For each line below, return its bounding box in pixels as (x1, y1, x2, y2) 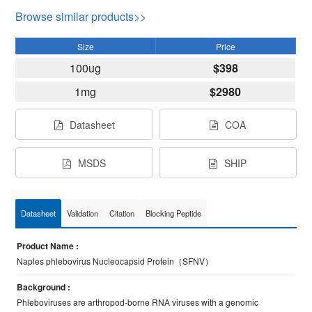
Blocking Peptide (146, 208, 202, 219)
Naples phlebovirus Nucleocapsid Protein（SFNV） (17, 255, 214, 267)
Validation (67, 208, 99, 219)
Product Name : (17, 240, 79, 252)
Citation (109, 208, 135, 219)
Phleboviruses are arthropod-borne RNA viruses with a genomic (17, 296, 259, 308)
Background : (17, 281, 71, 293)
